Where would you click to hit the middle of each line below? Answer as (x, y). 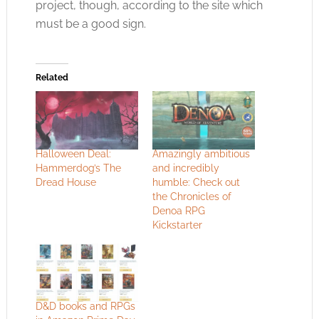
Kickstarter (177, 225)
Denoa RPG (178, 211)
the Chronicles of (192, 197)
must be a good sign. (90, 23)
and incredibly (185, 168)
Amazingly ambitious (201, 154)
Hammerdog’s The (78, 168)
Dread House (66, 183)
